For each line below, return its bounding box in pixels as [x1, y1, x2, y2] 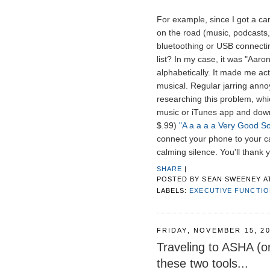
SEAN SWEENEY [202, 175, 262, 183]
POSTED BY [156, 175, 202, 183]
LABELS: [156, 187, 190, 195]
